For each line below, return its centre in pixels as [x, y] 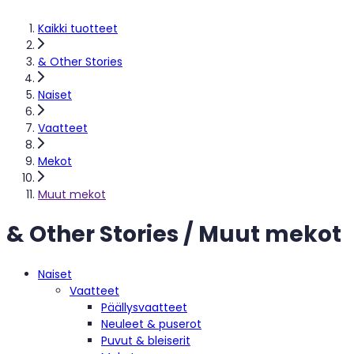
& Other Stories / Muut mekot [174, 234]
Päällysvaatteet [144, 307]
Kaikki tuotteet [78, 28]
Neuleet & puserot [151, 324]
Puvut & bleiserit [146, 340]
